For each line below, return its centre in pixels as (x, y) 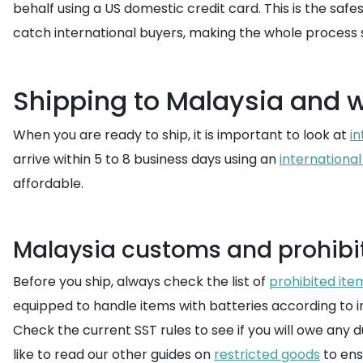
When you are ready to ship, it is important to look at (181, 135)
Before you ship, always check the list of (141, 282)
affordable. (48, 184)
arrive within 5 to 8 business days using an (146, 159)
